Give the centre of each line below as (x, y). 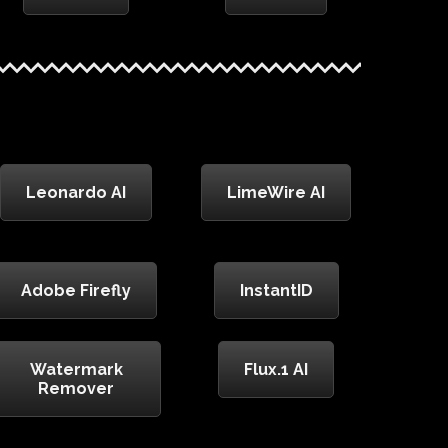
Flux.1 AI (276, 370)
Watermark (76, 370)
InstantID (276, 291)
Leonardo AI (76, 193)
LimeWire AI (276, 193)
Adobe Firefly (76, 291)
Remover (76, 389)
